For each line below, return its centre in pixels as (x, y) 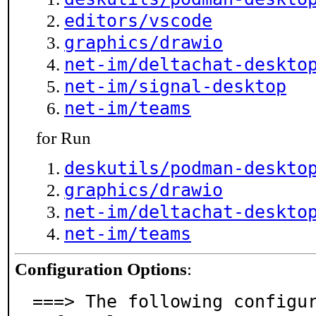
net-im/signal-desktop (175, 86)
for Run (63, 138)
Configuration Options (101, 269)
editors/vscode (138, 20)
